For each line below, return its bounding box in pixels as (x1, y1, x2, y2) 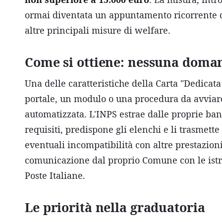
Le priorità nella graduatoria (25, 199, 205, 216)
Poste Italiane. (25, 169, 85, 181)
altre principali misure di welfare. (25, 24, 170, 36)
